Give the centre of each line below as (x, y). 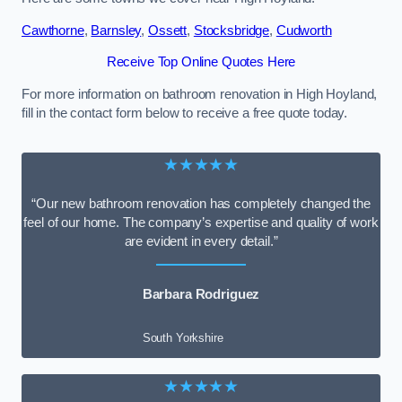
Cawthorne (53, 30)
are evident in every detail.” (201, 241)
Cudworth (304, 30)
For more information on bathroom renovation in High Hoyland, (200, 94)
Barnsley (116, 30)
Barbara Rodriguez (201, 295)
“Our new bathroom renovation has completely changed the (201, 203)
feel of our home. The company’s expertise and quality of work (201, 222)
